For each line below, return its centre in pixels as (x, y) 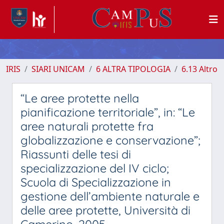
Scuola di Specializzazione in (96, 182)
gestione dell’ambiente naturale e (110, 196)
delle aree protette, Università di (105, 210)
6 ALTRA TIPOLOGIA (133, 69)
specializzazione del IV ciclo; (95, 168)
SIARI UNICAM (58, 69)
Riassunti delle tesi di (76, 154)
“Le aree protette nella (80, 98)
